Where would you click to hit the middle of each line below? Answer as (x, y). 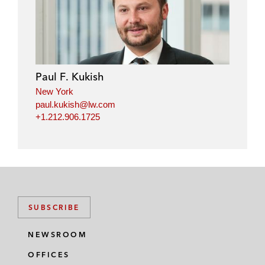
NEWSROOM (57, 235)
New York (54, 92)
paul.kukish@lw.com (75, 104)
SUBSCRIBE (54, 208)
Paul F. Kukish (70, 77)
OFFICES (49, 255)
